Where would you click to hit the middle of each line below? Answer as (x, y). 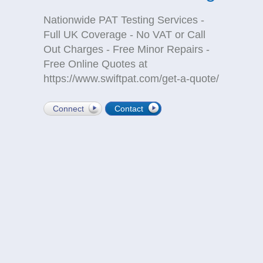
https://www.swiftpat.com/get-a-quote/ (131, 79)
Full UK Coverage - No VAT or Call (124, 35)
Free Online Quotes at (95, 64)
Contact (129, 109)
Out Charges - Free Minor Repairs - (127, 49)
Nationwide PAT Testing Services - (124, 20)
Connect (68, 109)
